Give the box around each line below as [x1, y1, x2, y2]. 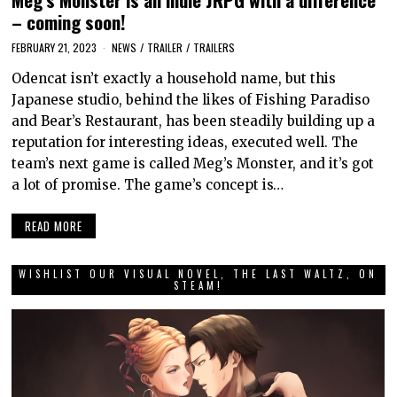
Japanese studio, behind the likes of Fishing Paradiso [12, 91, 370, 109]
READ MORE [25, 216, 83, 235]
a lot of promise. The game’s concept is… [12, 176, 284, 194]
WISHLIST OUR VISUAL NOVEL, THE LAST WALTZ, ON [19, 266, 378, 281]
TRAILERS [193, 40, 236, 56]
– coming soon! [12, 8, 127, 36]
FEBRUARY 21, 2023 [12, 40, 97, 56]
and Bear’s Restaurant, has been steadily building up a [12, 113, 376, 130]
